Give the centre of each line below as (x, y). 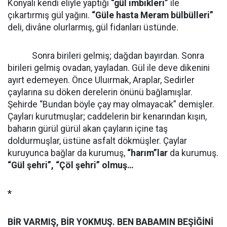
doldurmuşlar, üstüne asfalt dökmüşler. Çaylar (97, 141)
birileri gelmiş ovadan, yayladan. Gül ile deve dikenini (109, 68)
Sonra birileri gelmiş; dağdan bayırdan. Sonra (106, 56)
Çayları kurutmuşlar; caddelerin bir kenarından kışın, (107, 117)
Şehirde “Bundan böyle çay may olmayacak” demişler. (111, 104)
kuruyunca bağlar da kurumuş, (67, 153)
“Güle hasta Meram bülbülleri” (153, 15)
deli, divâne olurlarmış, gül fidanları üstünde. (93, 27)
